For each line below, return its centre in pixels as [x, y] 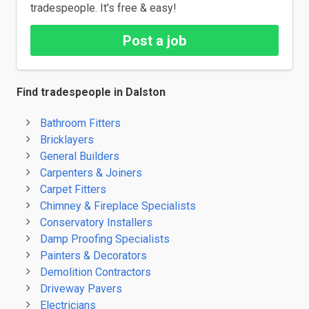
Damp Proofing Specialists [105, 239]
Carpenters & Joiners [91, 173]
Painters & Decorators [94, 256]
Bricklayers [67, 140]
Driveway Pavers [81, 289]
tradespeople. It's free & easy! [103, 8]
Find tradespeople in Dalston [91, 92]
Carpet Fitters [73, 189]
